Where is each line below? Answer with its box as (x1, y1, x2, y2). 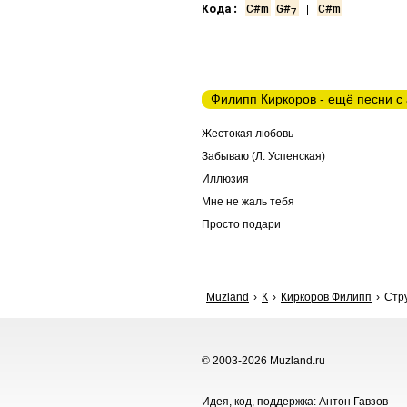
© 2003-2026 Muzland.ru (202, 354, 325, 367)
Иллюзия (202, 173, 249, 185)
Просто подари (202, 218, 281, 231)
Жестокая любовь (202, 127, 293, 140)
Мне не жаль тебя (202, 195, 294, 208)
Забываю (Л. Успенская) (202, 150, 325, 163)
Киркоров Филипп (281, 291, 372, 303)
